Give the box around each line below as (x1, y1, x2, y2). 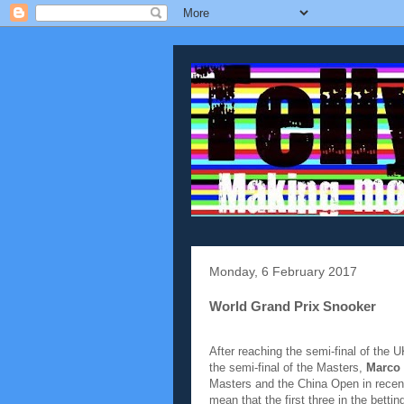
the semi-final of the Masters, (209, 361, 366, 374)
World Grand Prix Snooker (209, 298, 376, 314)
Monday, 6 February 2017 (209, 264, 357, 279)
